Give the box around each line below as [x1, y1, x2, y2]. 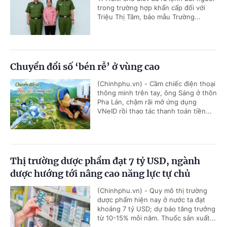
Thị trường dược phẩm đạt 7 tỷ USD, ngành [10, 155, 200, 167]
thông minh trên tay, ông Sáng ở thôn [97, 89, 217, 97]
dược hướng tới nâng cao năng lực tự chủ [10, 168, 191, 180]
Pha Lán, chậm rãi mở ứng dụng [97, 98, 197, 106]
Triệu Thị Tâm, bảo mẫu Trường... [97, 13, 201, 21]
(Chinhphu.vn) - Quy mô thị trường [97, 186, 207, 195]
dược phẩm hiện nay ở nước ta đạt [97, 196, 205, 204]
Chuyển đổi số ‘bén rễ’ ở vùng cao [10, 61, 160, 73]
